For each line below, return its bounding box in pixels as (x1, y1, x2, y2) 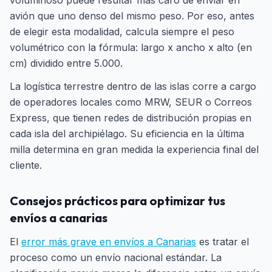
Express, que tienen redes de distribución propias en (10, 112, 251, 124)
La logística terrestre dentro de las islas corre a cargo (10, 80, 256, 92)
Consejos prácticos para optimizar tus (10, 193, 225, 208)
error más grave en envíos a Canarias (21, 236, 196, 248)
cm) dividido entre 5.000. (10, 57, 123, 69)
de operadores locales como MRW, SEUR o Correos (10, 96, 252, 108)
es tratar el (196, 236, 249, 248)
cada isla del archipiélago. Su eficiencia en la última (10, 127, 244, 140)
